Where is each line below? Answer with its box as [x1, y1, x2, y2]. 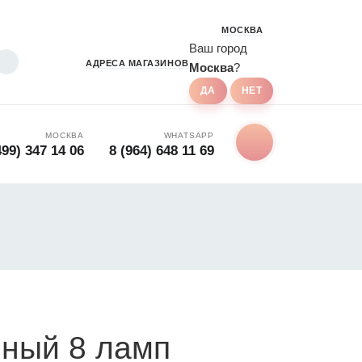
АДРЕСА [85, 57, 126, 68]
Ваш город [188, 41, 247, 55]
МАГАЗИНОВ [125, 57, 189, 68]
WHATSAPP [163, 130, 214, 140]
